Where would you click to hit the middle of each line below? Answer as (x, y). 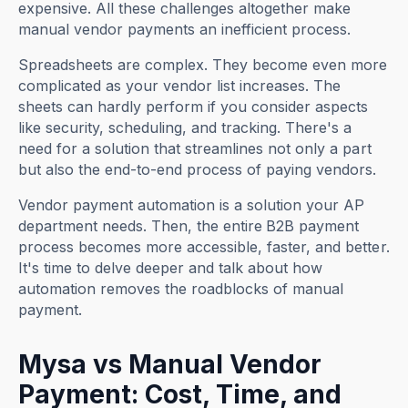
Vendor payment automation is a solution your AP (192, 204)
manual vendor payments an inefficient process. (185, 29)
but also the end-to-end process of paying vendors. (198, 169)
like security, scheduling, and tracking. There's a (185, 127)
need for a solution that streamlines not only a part (195, 148)
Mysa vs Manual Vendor (170, 364)
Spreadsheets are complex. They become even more (203, 64)
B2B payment (313, 225)
